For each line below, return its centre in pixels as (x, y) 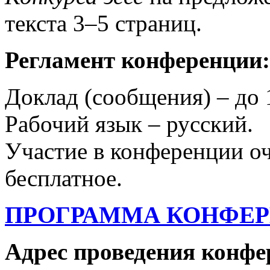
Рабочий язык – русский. (129, 124)
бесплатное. (64, 178)
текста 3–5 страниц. (103, 24)
